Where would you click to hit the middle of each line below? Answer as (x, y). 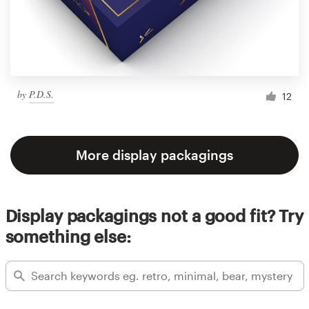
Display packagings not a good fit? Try (154, 215)
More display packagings (154, 154)
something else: (68, 236)
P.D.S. (41, 94)
